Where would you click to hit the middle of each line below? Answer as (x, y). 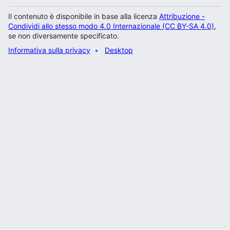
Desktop (119, 50)
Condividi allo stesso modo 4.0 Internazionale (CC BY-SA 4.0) (111, 26)
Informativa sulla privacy (49, 50)
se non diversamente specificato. (64, 36)
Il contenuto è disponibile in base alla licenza (84, 16)
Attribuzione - (182, 16)
